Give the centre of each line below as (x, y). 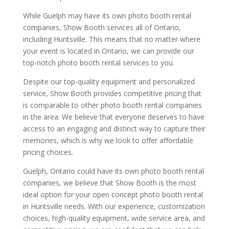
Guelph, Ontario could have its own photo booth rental (113, 171)
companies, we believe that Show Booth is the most (109, 182)
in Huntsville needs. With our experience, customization (114, 206)
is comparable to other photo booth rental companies (112, 105)
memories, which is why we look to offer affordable (108, 140)
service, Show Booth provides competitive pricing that (112, 93)
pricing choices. (48, 152)
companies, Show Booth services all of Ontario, (102, 27)
